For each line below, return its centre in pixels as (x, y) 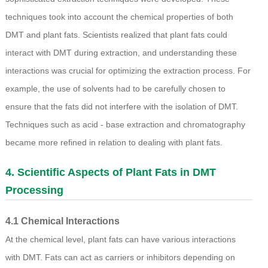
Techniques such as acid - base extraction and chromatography (125, 125)
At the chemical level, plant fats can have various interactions (120, 240)
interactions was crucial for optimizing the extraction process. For (128, 71)
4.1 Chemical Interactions (62, 221)
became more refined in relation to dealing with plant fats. (114, 143)
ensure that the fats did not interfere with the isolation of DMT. (121, 107)
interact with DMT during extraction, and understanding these (121, 53)
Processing (34, 191)
